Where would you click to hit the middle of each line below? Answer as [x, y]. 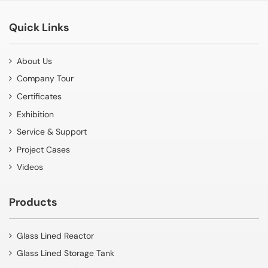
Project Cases [43, 149]
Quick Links [39, 28]
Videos [30, 167]
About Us [34, 61]
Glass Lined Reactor [55, 235]
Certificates [39, 97]
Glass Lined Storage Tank [65, 253]
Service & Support [51, 132]
